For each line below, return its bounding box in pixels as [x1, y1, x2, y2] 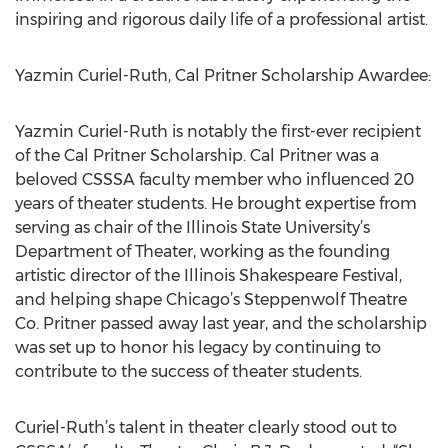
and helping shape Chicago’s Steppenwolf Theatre [15, 290, 407, 309]
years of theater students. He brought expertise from [15, 194, 417, 213]
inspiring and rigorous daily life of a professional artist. [15, 10, 428, 29]
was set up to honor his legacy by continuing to [15, 338, 381, 357]
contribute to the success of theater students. [15, 362, 362, 381]
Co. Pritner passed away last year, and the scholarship [15, 314, 427, 333]
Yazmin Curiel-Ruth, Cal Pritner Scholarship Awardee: [15, 66, 431, 85]
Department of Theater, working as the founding [15, 242, 390, 261]
